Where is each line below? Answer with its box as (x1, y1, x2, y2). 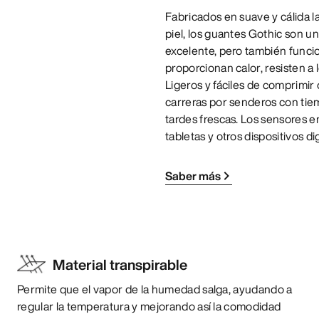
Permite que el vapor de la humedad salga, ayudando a (17, 280, 293, 298)
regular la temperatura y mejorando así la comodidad (17, 297, 281, 315)
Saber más (165, 167, 221, 184)
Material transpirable (53, 253, 187, 275)
